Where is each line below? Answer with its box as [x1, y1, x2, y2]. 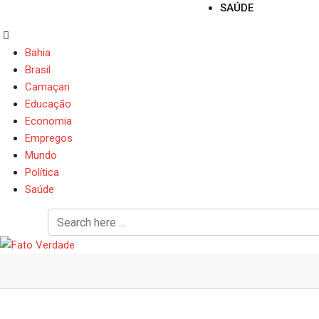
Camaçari [25, 80, 70, 93]
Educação [25, 98, 71, 110]
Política [25, 166, 59, 179]
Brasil [25, 63, 51, 76]
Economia [25, 115, 72, 127]
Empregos [25, 132, 73, 145]
